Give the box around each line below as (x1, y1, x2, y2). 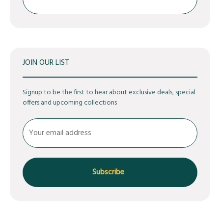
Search (181, 20, 201, 31)
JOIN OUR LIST (23, 56, 69, 69)
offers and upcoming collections (23, 97, 117, 109)
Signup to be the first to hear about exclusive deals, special (23, 87, 195, 98)
